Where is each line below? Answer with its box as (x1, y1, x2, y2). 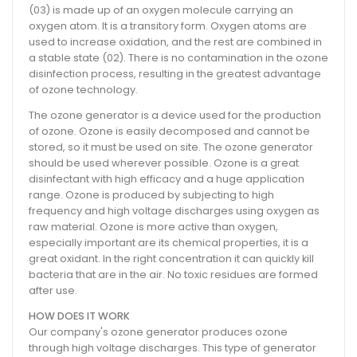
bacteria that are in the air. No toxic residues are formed (29, 268, 318, 282)
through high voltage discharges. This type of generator (29, 341, 316, 355)
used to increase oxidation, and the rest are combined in (29, 35, 322, 49)
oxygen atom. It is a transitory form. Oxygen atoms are (29, 19, 307, 33)
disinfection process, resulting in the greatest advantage (29, 67, 321, 81)
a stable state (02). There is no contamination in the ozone (29, 51, 328, 65)
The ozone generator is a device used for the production (29, 108, 321, 123)
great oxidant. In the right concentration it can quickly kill (29, 252, 314, 266)
